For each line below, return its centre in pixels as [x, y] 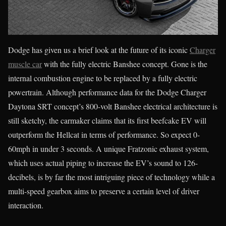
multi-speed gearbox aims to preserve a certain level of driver [104, 191]
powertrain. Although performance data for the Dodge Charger [107, 92]
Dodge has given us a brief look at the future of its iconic [99, 50]
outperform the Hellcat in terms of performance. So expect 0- [104, 134]
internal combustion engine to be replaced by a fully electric [103, 78]
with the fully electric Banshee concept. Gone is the [125, 64]
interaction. [26, 205]
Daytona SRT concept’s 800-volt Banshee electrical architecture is [113, 106]
